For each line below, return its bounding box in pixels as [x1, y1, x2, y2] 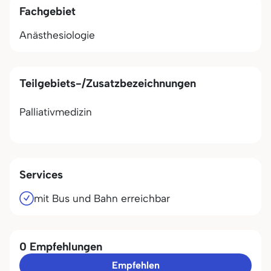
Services [19, 168, 63, 181]
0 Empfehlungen [19, 240, 102, 253]
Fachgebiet [19, 4, 76, 18]
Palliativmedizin [19, 106, 92, 118]
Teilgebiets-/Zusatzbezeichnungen [19, 76, 196, 90]
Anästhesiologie [19, 29, 95, 41]
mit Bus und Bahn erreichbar [34, 192, 170, 204]
